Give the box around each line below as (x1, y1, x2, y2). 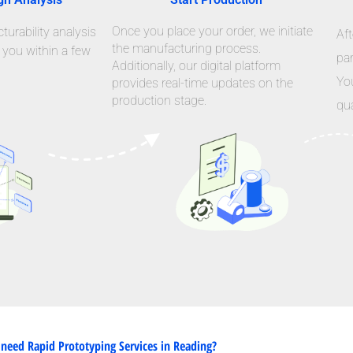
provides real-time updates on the (112, 75, 293, 91)
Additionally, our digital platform (112, 58, 281, 73)
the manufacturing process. (112, 40, 261, 56)
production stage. (112, 92, 206, 108)
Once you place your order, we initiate (112, 23, 313, 39)
